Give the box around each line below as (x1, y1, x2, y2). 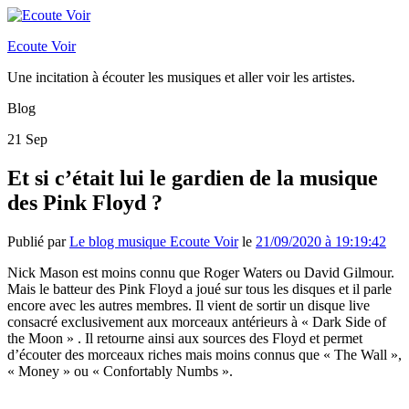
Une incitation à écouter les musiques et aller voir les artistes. (7, 69, 355, 85)
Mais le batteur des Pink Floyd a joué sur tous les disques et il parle (7, 280, 392, 297)
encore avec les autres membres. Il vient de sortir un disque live (7, 297, 370, 313)
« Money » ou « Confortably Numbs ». (7, 362, 233, 379)
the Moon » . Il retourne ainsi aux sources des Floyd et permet (7, 330, 362, 346)
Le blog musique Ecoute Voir (69, 233, 238, 249)
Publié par (7, 233, 69, 249)
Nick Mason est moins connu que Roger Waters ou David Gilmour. (7, 264, 394, 280)
